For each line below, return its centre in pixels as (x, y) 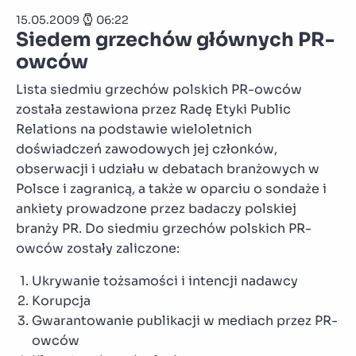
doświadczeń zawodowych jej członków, (147, 149)
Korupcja (61, 300)
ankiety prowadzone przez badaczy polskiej (156, 208)
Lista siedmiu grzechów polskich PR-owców (159, 89)
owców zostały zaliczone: (98, 248)
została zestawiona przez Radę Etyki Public (153, 109)
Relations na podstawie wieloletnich (134, 129)
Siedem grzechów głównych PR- (175, 39)
